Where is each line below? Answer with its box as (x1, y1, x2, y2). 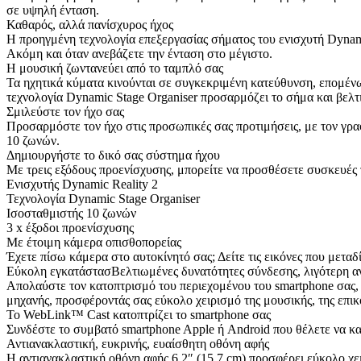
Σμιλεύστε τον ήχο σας (6, 104, 124, 118)
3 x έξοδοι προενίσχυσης (6, 220, 134, 234)
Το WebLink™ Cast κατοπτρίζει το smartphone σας (6, 307, 271, 322)
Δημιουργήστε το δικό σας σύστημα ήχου (6, 147, 220, 162)
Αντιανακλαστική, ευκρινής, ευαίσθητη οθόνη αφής (6, 336, 269, 351)
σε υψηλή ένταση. (6, 2, 99, 17)
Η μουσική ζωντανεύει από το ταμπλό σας (6, 60, 223, 75)
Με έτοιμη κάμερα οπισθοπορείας (6, 234, 181, 249)
